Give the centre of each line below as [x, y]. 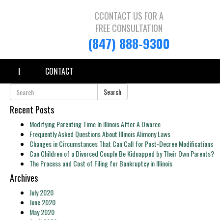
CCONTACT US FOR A [129, 16]
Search [112, 92]
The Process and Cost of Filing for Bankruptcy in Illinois [101, 163]
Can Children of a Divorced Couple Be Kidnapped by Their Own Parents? [122, 153]
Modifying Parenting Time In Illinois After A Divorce [95, 124]
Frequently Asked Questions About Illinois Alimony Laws [100, 134]
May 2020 [42, 212]
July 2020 [41, 192]
